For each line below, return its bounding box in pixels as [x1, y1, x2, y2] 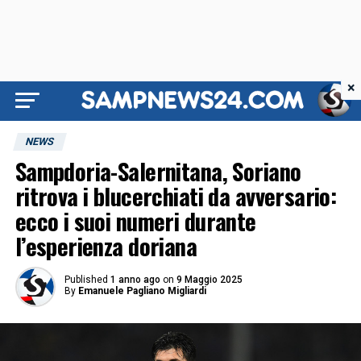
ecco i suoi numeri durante [15, 204, 256, 238]
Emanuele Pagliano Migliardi [77, 285, 206, 297]
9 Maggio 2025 [176, 274, 243, 285]
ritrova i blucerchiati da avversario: [15, 179, 337, 213]
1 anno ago [110, 274, 160, 285]
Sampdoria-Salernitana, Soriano [15, 154, 301, 188]
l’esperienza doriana [15, 229, 197, 263]
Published [64, 274, 108, 285]
